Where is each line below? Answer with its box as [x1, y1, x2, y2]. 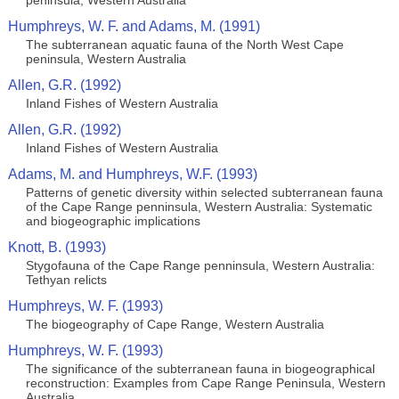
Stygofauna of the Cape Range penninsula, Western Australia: [25, 258, 375, 273]
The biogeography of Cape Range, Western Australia [25, 317, 324, 331]
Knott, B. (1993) [7, 240, 106, 255]
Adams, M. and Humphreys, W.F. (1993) [7, 167, 257, 182]
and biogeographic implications [25, 214, 200, 228]
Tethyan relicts [25, 273, 107, 287]
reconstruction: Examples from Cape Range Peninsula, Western [25, 376, 386, 390]
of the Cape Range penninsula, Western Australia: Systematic [25, 199, 372, 214]
